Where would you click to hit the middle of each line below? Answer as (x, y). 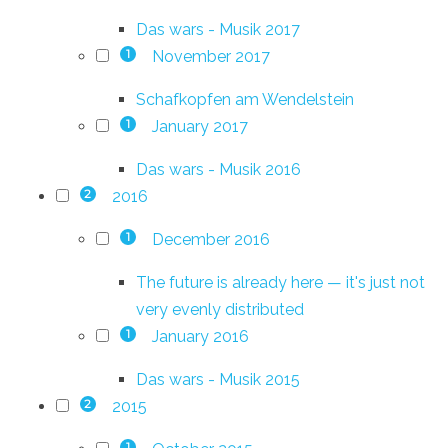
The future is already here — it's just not (280, 282)
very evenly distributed (220, 309)
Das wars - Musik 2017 (218, 29)
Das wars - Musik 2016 (218, 169)
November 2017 (210, 56)
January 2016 (200, 336)
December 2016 (210, 239)
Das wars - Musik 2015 (218, 379)
